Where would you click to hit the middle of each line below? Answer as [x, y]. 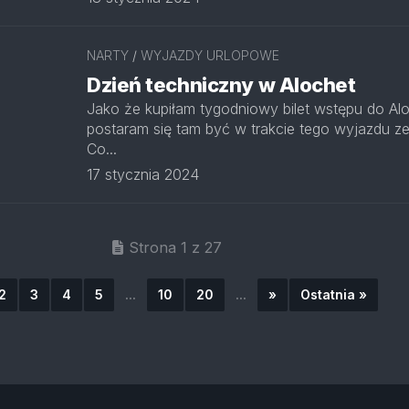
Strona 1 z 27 [175, 247]
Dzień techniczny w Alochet [221, 85]
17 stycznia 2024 [143, 174]
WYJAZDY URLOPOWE [210, 55]
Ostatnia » [333, 294]
